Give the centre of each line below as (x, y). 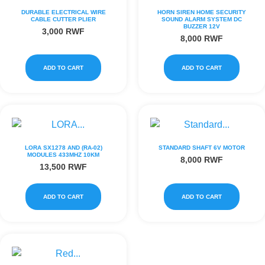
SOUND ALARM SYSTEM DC (202, 19)
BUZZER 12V (202, 26)
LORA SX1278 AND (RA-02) (63, 148)
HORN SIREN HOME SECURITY (202, 12)
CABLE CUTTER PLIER (63, 19)
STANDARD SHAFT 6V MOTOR (202, 148)
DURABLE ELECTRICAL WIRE (63, 12)
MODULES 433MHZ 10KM (63, 155)
